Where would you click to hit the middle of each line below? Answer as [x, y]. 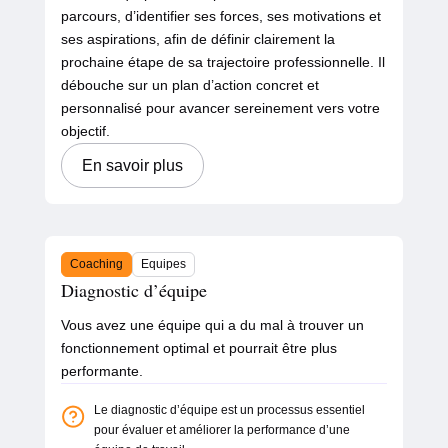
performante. [101, 371]
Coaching [96, 264]
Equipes [163, 264]
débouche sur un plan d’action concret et [189, 85]
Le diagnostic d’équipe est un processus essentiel [229, 410]
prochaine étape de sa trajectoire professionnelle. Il [222, 62]
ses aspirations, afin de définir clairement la [197, 39]
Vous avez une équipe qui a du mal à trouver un [212, 325]
